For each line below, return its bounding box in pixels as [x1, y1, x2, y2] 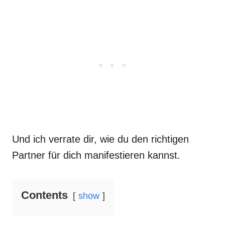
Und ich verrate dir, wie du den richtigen [12, 134, 189, 145]
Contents [21, 189, 68, 201]
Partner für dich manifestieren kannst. [12, 150, 180, 161]
